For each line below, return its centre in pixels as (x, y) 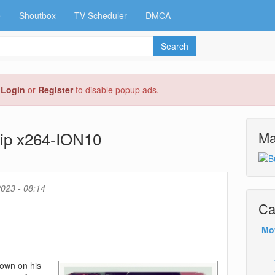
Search (175, 46)
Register (56, 90)
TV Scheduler (101, 15)
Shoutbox (37, 15)
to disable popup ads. (116, 90)
